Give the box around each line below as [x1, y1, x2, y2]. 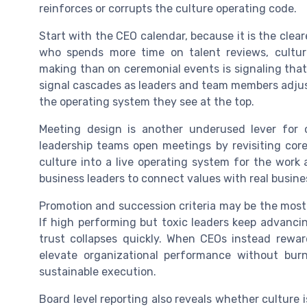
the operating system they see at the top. [39, 95, 254, 108]
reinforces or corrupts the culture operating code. [39, 1, 297, 15]
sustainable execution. [39, 265, 156, 278]
